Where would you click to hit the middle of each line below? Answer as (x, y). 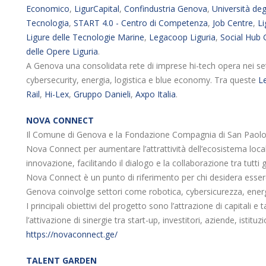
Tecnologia (47, 23)
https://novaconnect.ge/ (72, 234)
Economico (48, 9)
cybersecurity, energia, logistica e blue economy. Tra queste (142, 80)
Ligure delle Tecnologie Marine (85, 37)
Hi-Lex (57, 94)
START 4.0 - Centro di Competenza (141, 23)
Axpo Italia (156, 94)
